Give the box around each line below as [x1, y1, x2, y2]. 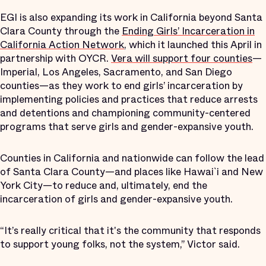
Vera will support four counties [111, 50, 252, 66]
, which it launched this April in [124, 37, 262, 52]
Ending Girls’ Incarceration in [122, 23, 255, 39]
